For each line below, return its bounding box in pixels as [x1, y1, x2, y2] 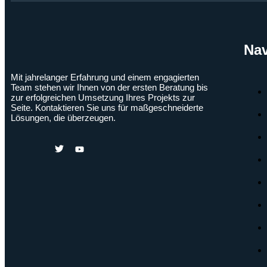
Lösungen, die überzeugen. [11, 113, 116, 123]
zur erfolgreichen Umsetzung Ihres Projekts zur [11, 92, 195, 103]
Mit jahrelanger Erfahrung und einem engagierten [11, 72, 199, 83]
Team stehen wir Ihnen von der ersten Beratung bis [11, 82, 208, 93]
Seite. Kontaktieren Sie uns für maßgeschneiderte [11, 103, 203, 113]
